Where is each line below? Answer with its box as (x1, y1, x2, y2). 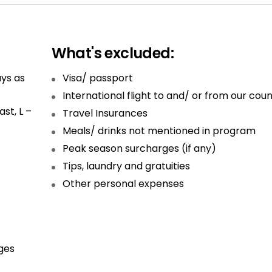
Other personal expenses (62, 177, 184, 191)
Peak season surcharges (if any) (62, 141, 216, 155)
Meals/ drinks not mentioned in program (62, 124, 256, 138)
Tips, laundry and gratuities (62, 159, 190, 173)
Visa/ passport (62, 71, 133, 85)
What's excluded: (51, 43, 174, 63)
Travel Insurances (62, 106, 148, 120)
